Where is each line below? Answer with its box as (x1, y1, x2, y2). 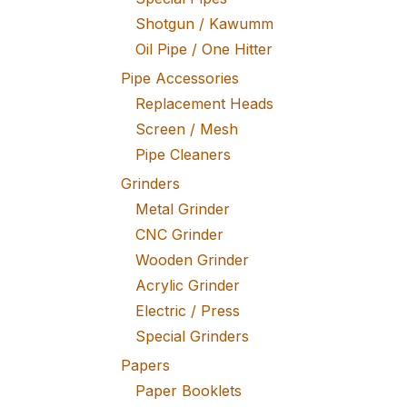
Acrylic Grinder (135, 276, 240, 294)
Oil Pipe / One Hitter (135, 40, 273, 58)
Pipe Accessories (121, 69, 239, 87)
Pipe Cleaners (135, 145, 231, 164)
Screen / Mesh (135, 120, 238, 138)
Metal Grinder (135, 200, 230, 218)
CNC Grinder (135, 225, 223, 243)
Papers (121, 356, 170, 374)
